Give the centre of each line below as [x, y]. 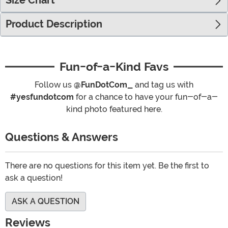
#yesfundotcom [42, 97]
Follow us [54, 85]
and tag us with [163, 85]
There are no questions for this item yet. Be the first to [107, 166]
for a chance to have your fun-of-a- [146, 97]
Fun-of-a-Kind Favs [114, 67]
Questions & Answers [63, 137]
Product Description [54, 24]
